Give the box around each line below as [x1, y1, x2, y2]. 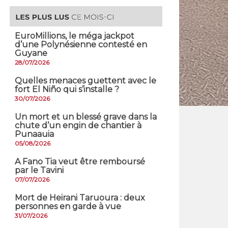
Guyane [15, 48, 47, 59]
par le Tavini [15, 165, 64, 176]
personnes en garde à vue [15, 202, 121, 212]
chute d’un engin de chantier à [15, 121, 141, 131]
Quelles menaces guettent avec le [15, 76, 156, 86]
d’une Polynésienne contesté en [15, 40, 147, 50]
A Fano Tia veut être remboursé [15, 157, 145, 167]
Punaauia [15, 129, 54, 139]
